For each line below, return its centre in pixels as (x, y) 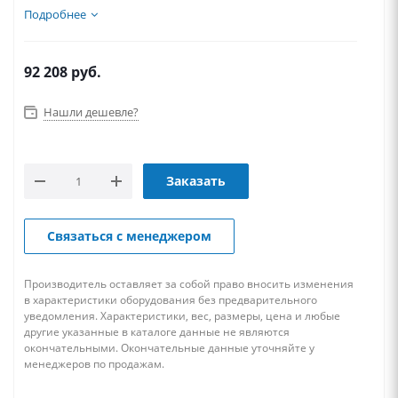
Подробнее (55, 14)
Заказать (196, 181)
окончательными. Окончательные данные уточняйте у (169, 348)
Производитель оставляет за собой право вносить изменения (189, 284)
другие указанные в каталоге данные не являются (157, 332)
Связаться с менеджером (129, 236)
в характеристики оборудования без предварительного (171, 300)
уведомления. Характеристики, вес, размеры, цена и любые (182, 316)
